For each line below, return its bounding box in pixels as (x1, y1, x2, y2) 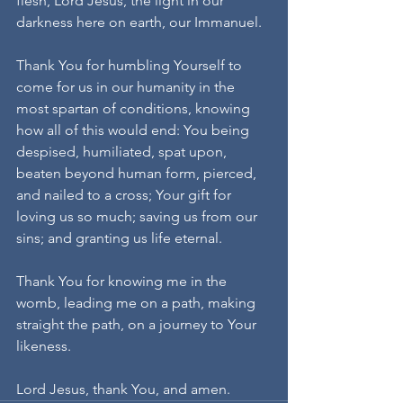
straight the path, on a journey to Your (16, 316, 260, 334)
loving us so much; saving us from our (16, 208, 261, 226)
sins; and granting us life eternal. (16, 229, 222, 247)
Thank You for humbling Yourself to (16, 57, 246, 75)
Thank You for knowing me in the (16, 273, 230, 291)
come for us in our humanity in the (16, 78, 238, 96)
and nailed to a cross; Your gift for (16, 186, 235, 204)
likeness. (16, 337, 71, 355)
